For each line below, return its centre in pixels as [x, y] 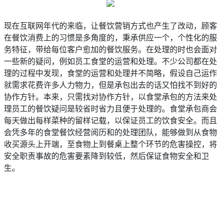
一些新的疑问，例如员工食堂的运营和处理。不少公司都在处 [110, 61]
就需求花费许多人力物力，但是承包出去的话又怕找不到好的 [110, 85]
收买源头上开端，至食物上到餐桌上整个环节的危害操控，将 [110, 144]
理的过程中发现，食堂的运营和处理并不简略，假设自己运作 [110, 73]
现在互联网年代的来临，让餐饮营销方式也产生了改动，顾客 [110, 25]
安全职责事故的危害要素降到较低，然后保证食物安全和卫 [107, 156]
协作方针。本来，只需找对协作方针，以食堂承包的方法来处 [110, 96]
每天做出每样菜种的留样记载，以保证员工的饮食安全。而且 [110, 120]
